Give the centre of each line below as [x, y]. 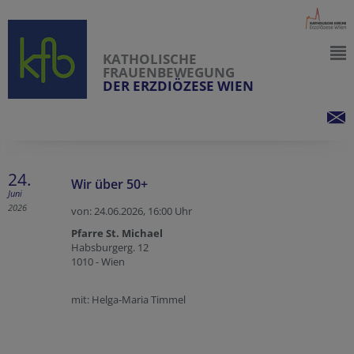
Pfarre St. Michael [117, 233]
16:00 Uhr [170, 211]
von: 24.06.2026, [109, 211]
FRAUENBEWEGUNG [169, 72]
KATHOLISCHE [150, 59]
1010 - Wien [98, 262]
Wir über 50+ [109, 184]
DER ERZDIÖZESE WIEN [178, 86]
